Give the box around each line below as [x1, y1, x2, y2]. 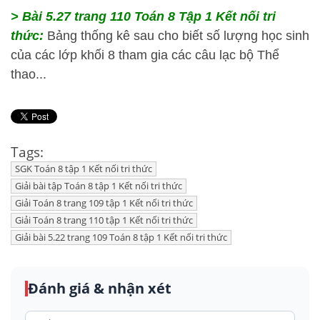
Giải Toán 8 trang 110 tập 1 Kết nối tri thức [15, 214, 193, 226]
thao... [11, 67, 46, 81]
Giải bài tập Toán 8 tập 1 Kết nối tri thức [15, 179, 182, 192]
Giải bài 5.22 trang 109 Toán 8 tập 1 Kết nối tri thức [15, 231, 227, 244]
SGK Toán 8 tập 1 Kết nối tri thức [15, 162, 152, 175]
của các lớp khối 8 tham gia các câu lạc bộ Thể [11, 48, 279, 62]
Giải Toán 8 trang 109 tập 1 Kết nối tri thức [15, 196, 193, 209]
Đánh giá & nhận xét [28, 279, 171, 298]
